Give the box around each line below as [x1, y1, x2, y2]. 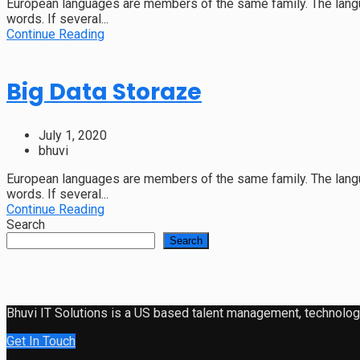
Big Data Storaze [6, 76, 202, 108]
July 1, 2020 [39, 127, 107, 143]
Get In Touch [6, 333, 76, 349]
